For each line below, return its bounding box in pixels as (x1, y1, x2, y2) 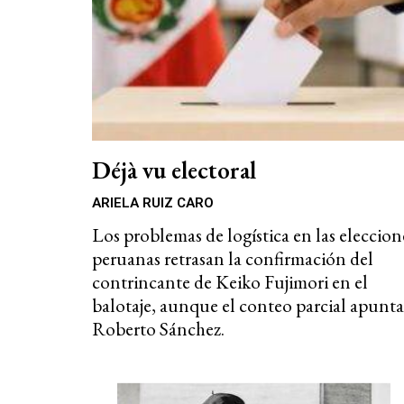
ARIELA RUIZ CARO (92, 195, 214, 212)
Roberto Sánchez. (92, 317, 225, 342)
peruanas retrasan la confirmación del (92, 246, 373, 271)
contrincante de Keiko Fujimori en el (92, 270, 368, 295)
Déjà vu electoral (92, 154, 256, 187)
